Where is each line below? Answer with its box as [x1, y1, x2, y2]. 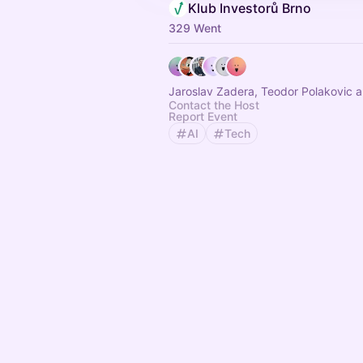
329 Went [169, 21, 221, 35]
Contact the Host [169, 98, 259, 112]
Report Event [169, 109, 237, 123]
